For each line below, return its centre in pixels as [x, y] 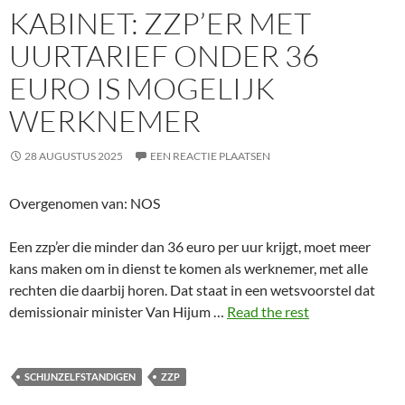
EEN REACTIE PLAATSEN [210, 156]
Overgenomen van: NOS [85, 203]
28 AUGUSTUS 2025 [74, 156]
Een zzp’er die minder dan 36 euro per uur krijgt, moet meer [190, 246]
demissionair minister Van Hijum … [118, 311]
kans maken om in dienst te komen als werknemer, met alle [188, 268]
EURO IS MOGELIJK [142, 88]
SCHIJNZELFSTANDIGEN [80, 377]
